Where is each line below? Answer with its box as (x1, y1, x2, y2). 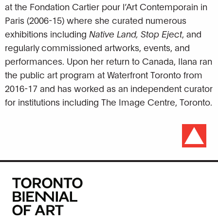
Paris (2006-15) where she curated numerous (5, 14, 186, 26)
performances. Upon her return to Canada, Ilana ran (5, 55, 212, 67)
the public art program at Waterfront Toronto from (5, 69, 202, 80)
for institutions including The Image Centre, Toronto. (5, 96, 212, 108)
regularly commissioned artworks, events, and (5, 41, 190, 53)
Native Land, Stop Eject (89, 28, 182, 39)
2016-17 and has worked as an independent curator (5, 82, 213, 94)
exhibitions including (5, 28, 89, 39)
